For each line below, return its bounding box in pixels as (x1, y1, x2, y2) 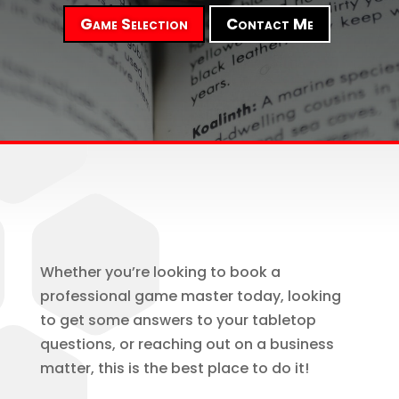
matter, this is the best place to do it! (39, 358, 309, 379)
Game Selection (80, 13, 189, 36)
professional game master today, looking (39, 286, 341, 307)
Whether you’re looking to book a (39, 262, 281, 283)
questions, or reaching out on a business (39, 334, 334, 355)
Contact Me (226, 13, 314, 36)
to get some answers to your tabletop (39, 310, 316, 331)
